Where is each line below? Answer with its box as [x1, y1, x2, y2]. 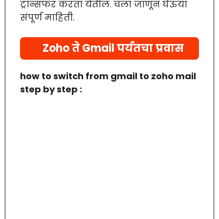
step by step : [20, 83, 82, 95]
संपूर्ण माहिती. [20, 11, 74, 23]
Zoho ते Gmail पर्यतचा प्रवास [43, 40, 184, 56]
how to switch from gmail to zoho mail [20, 69, 196, 82]
